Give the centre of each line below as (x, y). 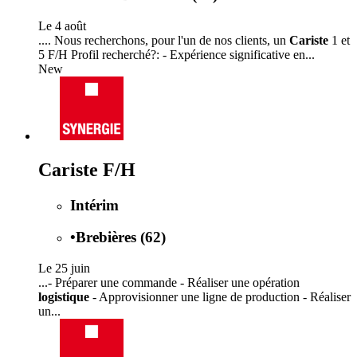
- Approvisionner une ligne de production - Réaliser (220, 297)
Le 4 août (62, 25)
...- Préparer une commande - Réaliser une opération (169, 283)
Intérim (94, 205)
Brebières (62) (121, 237)
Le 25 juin (64, 269)
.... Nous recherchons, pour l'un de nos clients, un (164, 40)
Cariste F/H (87, 169)
